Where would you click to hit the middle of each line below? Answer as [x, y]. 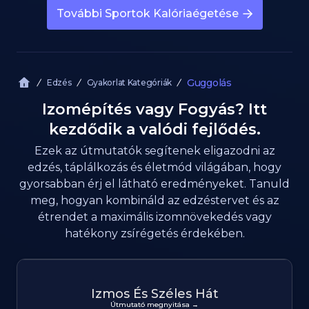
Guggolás [209, 83]
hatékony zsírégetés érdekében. [154, 233]
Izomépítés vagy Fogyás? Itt [154, 109]
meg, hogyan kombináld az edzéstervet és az [154, 200]
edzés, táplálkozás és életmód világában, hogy [154, 167]
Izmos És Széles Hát [154, 293]
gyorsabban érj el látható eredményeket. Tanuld [154, 184]
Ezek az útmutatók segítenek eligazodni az [154, 151]
